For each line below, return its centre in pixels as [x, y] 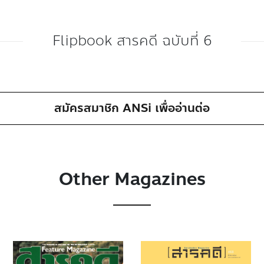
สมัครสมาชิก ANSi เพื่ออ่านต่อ [132, 108]
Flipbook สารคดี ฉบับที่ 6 [132, 41]
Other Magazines [132, 179]
